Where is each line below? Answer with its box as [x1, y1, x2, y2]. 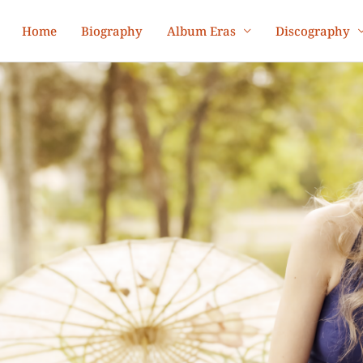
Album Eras [167, 23, 236, 40]
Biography [81, 23, 143, 40]
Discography [275, 23, 350, 40]
